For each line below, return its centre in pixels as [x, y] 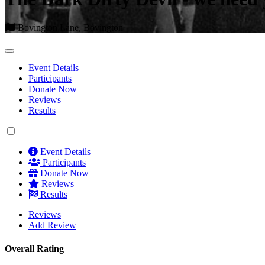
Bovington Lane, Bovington [69, 28]
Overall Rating [34, 248]
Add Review [52, 225]
